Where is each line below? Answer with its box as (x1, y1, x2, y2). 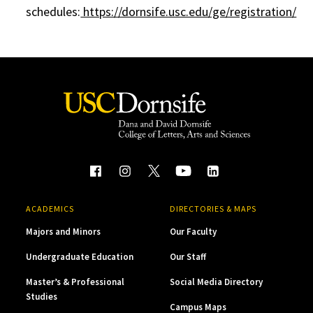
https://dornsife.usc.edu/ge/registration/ (80, 3, 297, 20)
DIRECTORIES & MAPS (169, 203, 256, 214)
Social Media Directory (169, 275, 263, 288)
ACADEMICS (26, 203, 75, 214)
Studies (26, 290, 58, 303)
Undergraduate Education (26, 250, 134, 263)
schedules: (26, 3, 81, 20)
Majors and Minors (26, 225, 101, 238)
